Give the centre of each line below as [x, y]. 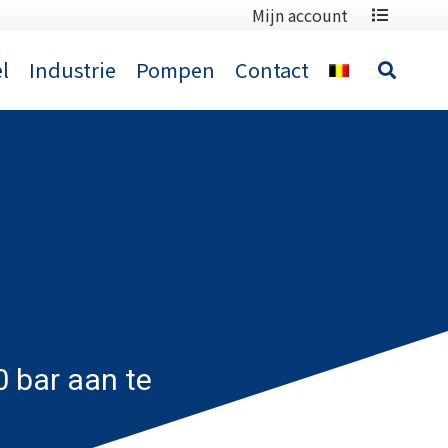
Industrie [73, 69]
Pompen [176, 69]
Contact [272, 69]
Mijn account [299, 14]
